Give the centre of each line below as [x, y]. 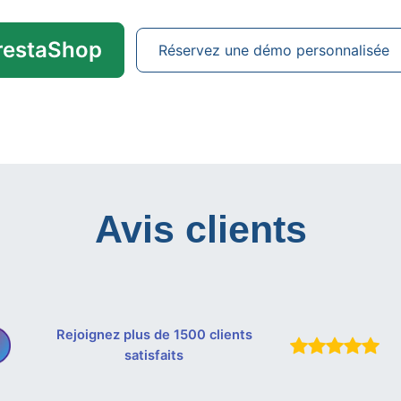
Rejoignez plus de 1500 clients [154, 335]
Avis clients [200, 229]
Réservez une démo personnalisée [274, 50]
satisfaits [154, 355]
